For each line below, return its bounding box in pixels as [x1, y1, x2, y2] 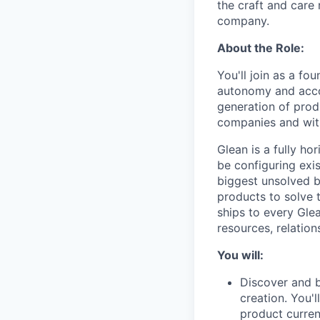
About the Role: [217, 40, 304, 55]
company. [217, 13, 269, 28]
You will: [217, 247, 264, 262]
